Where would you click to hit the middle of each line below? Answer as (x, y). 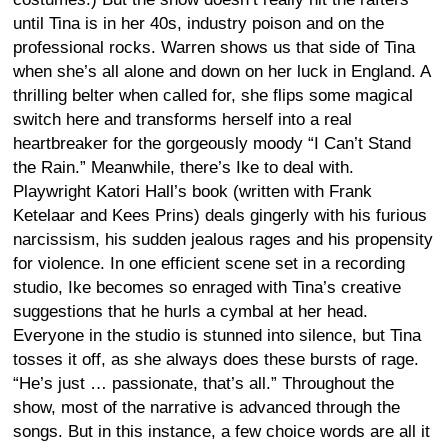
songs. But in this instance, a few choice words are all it (221, 431)
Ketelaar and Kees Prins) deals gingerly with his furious (220, 215)
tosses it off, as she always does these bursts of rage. (216, 359)
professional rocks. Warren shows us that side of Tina (214, 47)
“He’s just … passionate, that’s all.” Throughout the (203, 383)
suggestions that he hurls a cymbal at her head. (190, 311)
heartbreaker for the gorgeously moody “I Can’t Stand (212, 143)
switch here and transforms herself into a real (182, 119)
